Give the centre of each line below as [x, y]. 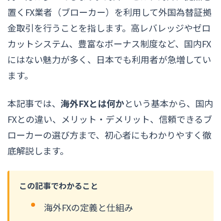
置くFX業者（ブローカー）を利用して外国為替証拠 [110, 12]
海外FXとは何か [92, 103]
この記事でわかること [59, 186]
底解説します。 [38, 150]
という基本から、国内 [169, 103]
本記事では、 [34, 103]
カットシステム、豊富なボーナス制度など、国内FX [109, 43]
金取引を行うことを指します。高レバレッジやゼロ [109, 27]
